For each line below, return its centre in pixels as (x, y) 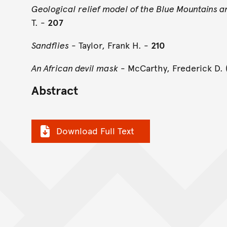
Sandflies (50, 45)
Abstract (55, 90)
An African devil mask (75, 67)
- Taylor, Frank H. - (110, 45)
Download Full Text (95, 130)
